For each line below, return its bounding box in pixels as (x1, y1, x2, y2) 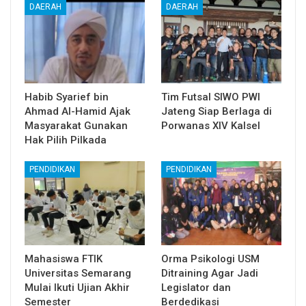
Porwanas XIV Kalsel (161, 119, 260, 132)
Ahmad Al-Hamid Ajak (25, 105, 130, 117)
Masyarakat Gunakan (25, 119, 128, 132)
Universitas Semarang (25, 266, 131, 279)
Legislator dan (161, 281, 231, 294)
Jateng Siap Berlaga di (161, 105, 272, 117)
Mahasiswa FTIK (25, 252, 102, 265)
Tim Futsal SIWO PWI (161, 90, 260, 103)
